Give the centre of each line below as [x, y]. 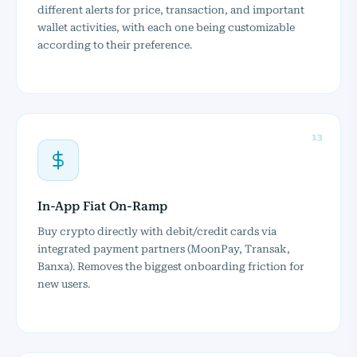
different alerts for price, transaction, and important [171, 9]
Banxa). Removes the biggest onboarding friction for [171, 266]
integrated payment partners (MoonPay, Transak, [164, 248]
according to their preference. [115, 44]
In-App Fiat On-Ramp [102, 206]
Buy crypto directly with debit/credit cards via [157, 231]
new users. [64, 283]
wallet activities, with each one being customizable [166, 27]
